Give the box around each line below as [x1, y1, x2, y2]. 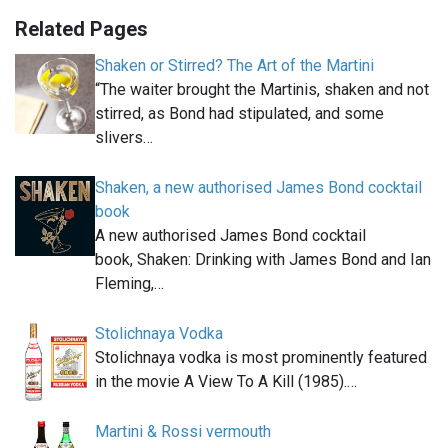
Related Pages [15, 17, 148, 42]
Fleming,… [95, 274, 164, 294]
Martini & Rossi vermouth [95, 422, 271, 442]
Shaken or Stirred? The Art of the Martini [95, 56, 374, 76]
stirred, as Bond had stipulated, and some [95, 104, 384, 124]
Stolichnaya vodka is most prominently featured [95, 348, 427, 368]
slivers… [95, 128, 153, 148]
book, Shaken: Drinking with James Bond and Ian [95, 250, 431, 270]
